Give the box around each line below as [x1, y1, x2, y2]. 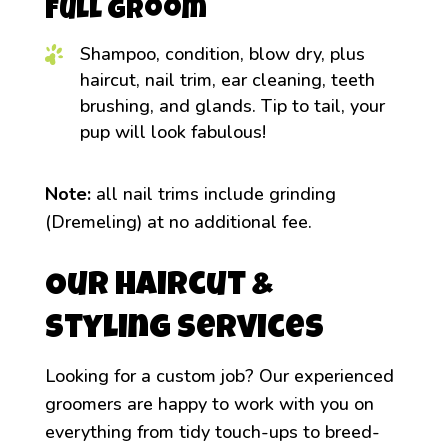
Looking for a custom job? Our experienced [44, 364, 394, 389]
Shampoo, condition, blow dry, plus [79, 42, 365, 67]
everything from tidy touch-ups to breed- [44, 420, 380, 445]
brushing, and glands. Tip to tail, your [79, 94, 385, 119]
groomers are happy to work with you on [44, 392, 374, 417]
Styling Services [44, 314, 324, 348]
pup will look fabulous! [79, 120, 266, 145]
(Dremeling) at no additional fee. [44, 210, 312, 235]
